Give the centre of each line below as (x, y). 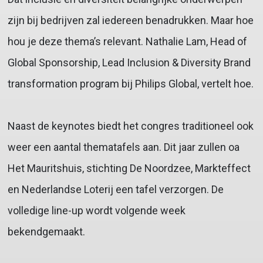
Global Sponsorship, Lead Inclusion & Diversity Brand (129, 63)
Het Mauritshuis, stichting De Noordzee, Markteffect (129, 168)
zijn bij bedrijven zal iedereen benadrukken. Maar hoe (130, 21)
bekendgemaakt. (46, 232)
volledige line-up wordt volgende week (96, 211)
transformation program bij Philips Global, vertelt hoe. (130, 84)
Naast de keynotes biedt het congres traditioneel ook (130, 126)
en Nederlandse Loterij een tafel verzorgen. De (115, 190)
